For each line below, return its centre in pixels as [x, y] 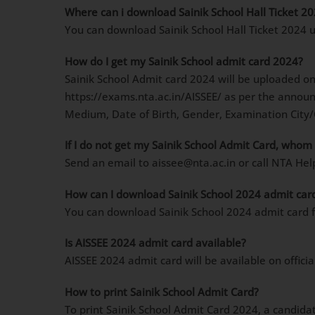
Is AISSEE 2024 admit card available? [155, 243]
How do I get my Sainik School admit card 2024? [184, 61]
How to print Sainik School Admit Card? [162, 291]
